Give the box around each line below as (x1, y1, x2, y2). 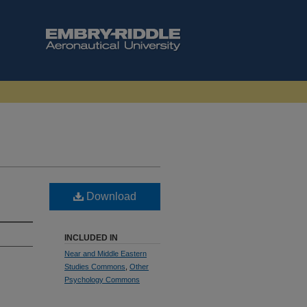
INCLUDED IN (64, 233, 118, 243)
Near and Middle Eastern (64, 249, 147, 258)
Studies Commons (64, 262, 125, 271)
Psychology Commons (64, 275, 140, 284)
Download (84, 191, 136, 202)
